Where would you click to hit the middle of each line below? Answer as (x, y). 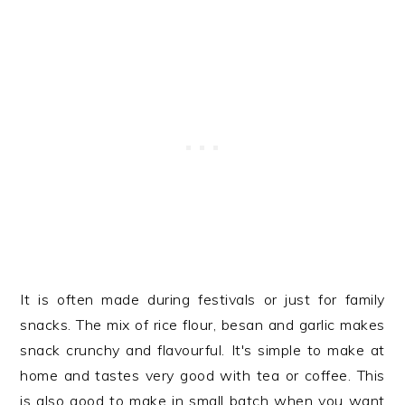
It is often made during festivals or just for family (202, 299)
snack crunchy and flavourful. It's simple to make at (202, 350)
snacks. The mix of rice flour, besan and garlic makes (202, 325)
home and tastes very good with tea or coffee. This (202, 375)
